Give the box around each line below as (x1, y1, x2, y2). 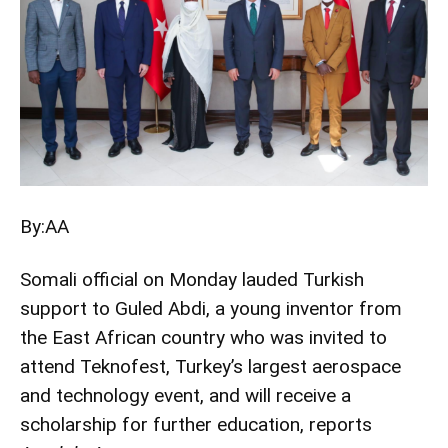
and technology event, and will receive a (20, 383, 351, 407)
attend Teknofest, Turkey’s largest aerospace (20, 354, 401, 378)
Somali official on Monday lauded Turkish (20, 267, 364, 291)
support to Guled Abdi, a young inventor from (20, 296, 402, 320)
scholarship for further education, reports (20, 412, 372, 436)
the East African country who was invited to (20, 325, 387, 349)
